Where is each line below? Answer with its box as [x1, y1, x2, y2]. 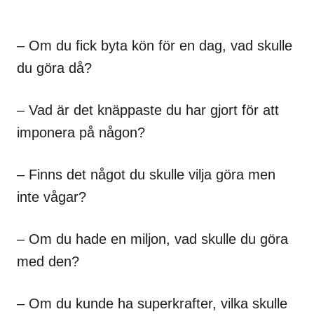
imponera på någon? [17, 124, 145, 140]
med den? [17, 253, 79, 269]
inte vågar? [17, 189, 86, 205]
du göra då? [17, 60, 92, 76]
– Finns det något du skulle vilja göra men [17, 166, 275, 182]
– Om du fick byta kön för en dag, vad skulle [17, 37, 292, 53]
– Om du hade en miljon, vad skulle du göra [17, 231, 288, 247]
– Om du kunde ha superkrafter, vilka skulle [17, 295, 287, 311]
